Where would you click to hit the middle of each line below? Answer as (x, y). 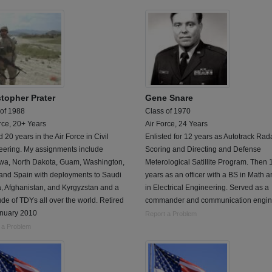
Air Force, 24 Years (176, 124)
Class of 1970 (168, 111)
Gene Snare (169, 97)
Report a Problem (171, 213)
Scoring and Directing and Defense (203, 149)
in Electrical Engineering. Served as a (207, 187)
